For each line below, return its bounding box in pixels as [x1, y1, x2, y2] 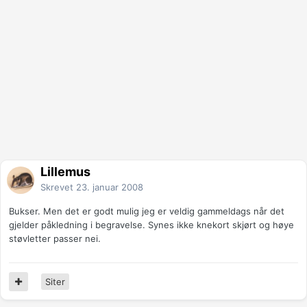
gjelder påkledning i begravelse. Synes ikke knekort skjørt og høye [9, 219, 294, 231]
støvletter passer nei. [9, 233, 101, 245]
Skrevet [40, 182, 76, 193]
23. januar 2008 [76, 182, 143, 193]
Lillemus [40, 164, 90, 180]
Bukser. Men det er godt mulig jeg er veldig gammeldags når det [9, 206, 284, 217]
